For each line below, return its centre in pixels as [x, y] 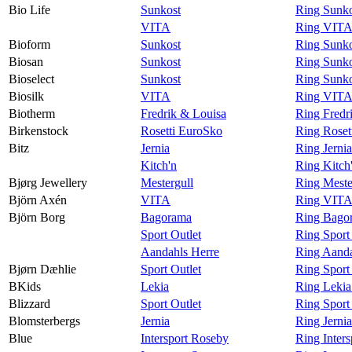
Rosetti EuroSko [181, 130]
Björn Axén [38, 200]
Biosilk [26, 96]
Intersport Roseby [185, 338]
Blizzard [29, 303]
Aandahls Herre [180, 251]
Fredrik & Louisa [183, 113]
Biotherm [32, 113]
